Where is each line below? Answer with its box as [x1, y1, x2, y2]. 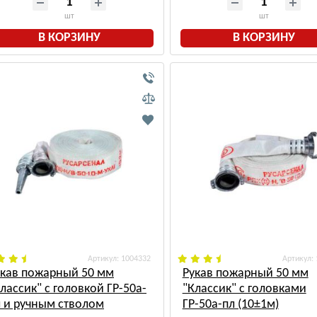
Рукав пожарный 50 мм [182, 267, 309, 281]
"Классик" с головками [182, 282, 306, 296]
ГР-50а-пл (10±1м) [182, 298, 279, 312]
